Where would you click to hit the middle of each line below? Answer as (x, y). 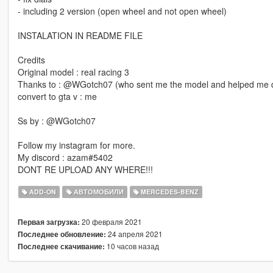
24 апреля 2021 (134, 234)
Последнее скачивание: (61, 247)
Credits (31, 60)
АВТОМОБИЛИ (97, 192)
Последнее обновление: (62, 235)
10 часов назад (132, 246)
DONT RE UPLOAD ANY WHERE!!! (85, 170)
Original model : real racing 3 (73, 72)
